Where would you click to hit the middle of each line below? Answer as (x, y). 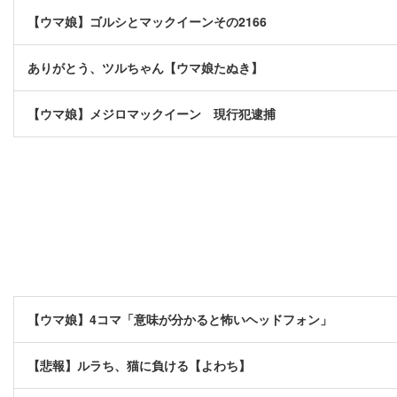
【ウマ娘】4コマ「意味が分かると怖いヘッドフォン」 (180, 319)
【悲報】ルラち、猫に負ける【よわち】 (139, 366)
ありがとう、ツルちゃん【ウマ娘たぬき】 (145, 68)
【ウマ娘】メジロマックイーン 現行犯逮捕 (152, 114)
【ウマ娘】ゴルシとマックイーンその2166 (147, 22)
